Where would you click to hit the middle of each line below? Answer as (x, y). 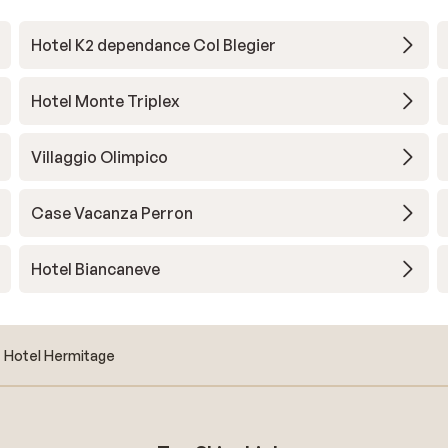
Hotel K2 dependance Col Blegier (153, 45)
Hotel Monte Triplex (105, 101)
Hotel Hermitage (59, 355)
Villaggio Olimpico (99, 157)
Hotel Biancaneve (95, 269)
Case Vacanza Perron (111, 213)
